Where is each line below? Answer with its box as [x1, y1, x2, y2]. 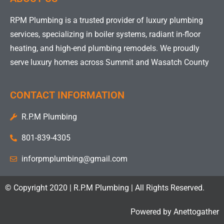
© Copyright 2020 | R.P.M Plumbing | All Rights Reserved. [5, 182, 204, 192]
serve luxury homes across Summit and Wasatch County [10, 57, 209, 67]
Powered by [130, 206, 173, 216]
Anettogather [173, 206, 219, 216]
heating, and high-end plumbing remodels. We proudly [10, 43, 199, 53]
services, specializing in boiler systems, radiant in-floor [10, 29, 200, 39]
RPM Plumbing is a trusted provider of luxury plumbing [10, 15, 203, 25]
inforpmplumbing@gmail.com [21, 153, 127, 163]
